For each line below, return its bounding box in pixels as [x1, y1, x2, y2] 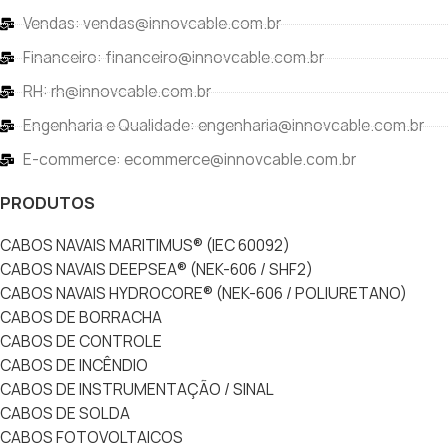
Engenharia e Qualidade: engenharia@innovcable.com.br [22, 115, 424, 136]
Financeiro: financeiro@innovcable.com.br [22, 47, 324, 68]
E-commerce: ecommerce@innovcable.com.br [22, 149, 356, 170]
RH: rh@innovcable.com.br [22, 81, 211, 102]
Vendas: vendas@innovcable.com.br [22, 13, 281, 34]
